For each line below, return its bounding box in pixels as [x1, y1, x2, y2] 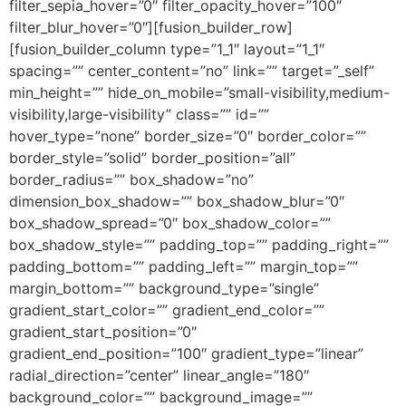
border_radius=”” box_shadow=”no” [9, 169, 254, 188]
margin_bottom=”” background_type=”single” [9, 278, 319, 297]
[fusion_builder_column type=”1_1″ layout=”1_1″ [9, 39, 324, 58]
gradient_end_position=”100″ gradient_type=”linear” [9, 343, 363, 362]
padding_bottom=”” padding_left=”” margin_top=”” [9, 256, 358, 275]
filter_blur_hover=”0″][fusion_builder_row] [9, 17, 293, 36]
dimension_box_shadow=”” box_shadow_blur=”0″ [9, 191, 344, 210]
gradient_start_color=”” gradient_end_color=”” [9, 300, 324, 319]
